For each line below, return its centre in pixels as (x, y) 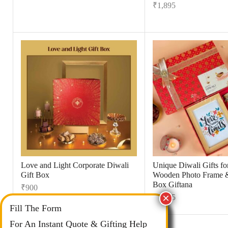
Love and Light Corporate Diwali (75, 165)
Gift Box (35, 175)
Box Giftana (172, 184)
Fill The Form (36, 208)
